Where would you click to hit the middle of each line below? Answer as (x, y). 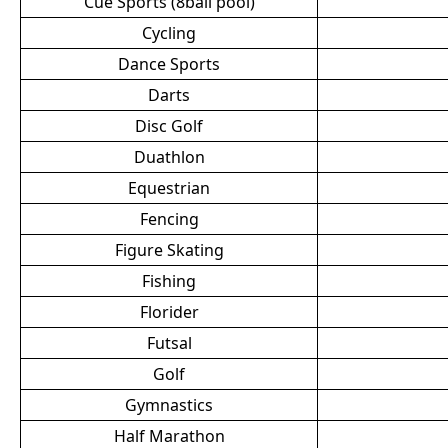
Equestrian (169, 188)
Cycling (169, 33)
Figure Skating (169, 250)
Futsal (169, 343)
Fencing (169, 219)
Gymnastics (169, 405)
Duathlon (169, 157)
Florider (169, 312)
